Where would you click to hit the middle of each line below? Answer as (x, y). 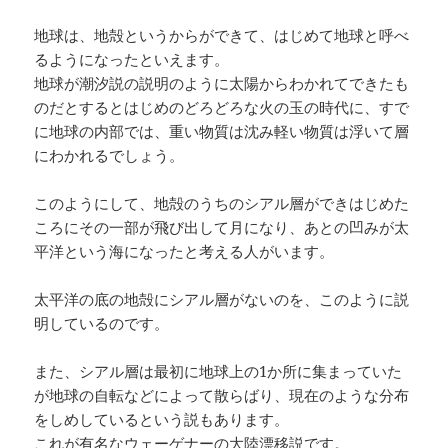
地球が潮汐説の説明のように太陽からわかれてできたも (222, 82)
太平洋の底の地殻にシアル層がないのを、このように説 (222, 298)
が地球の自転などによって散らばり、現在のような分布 (222, 394)
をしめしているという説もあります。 (162, 418)
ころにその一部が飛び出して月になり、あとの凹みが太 (222, 226)
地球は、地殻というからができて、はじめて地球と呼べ (222, 34)
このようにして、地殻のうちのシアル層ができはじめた (222, 202)
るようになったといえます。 (132, 58)
